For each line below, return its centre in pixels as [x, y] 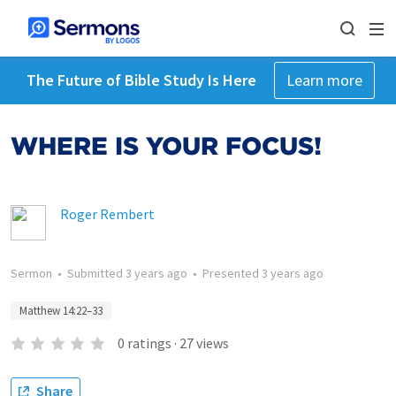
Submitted [96, 273]
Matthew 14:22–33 [61, 311]
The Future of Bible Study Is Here [141, 80]
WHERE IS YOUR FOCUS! [166, 146]
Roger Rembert [107, 214]
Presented [232, 273]
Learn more [324, 80]
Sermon [31, 273]
